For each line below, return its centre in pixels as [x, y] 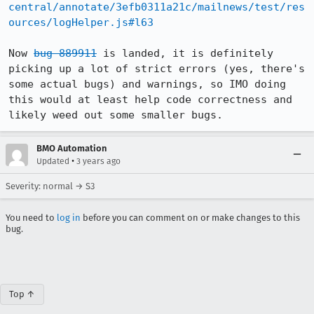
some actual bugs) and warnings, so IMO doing [147, 84]
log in [69, 218]
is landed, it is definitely [185, 53]
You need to [31, 218]
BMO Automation [71, 148]
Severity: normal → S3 [50, 186]
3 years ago [98, 161]
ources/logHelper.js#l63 [81, 22]
